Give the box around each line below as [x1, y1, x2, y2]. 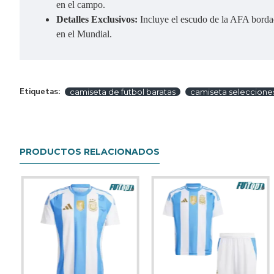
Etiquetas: [20, 86, 60, 97]
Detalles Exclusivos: [56, 14, 140, 24]
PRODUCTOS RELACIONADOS [20, 146, 160, 158]
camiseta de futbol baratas [70, 87, 176, 97]
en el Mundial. [56, 29, 112, 39]
